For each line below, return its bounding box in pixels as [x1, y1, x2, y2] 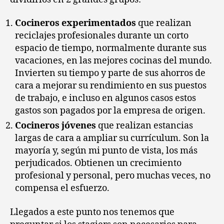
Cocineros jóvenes [15, 120, 96, 131]
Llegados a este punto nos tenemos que [10, 206, 174, 218]
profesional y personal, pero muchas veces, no [15, 170, 210, 181]
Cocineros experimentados [15, 17, 136, 29]
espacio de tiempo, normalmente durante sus [15, 42, 206, 54]
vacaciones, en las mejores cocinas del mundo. [15, 55, 212, 66]
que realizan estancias [96, 120, 193, 131]
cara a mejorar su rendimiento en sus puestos [15, 80, 206, 91]
